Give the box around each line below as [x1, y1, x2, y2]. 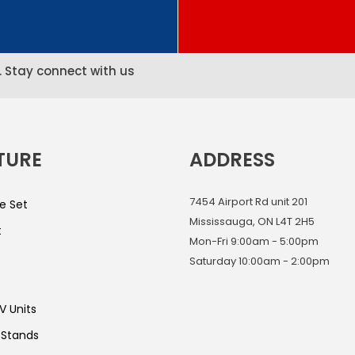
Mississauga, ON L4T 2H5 [189, 214, 315, 229]
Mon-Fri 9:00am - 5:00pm [189, 234, 319, 249]
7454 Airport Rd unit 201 [189, 194, 307, 209]
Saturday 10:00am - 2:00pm [189, 254, 330, 269]
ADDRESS [189, 147, 275, 173]
